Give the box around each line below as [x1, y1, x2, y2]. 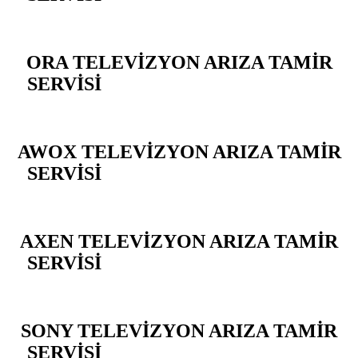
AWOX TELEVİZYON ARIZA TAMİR [17, 141, 341, 162]
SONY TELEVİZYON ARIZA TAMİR [21, 320, 337, 341]
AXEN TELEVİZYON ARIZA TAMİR [20, 230, 338, 252]
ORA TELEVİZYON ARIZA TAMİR [26, 52, 332, 74]
